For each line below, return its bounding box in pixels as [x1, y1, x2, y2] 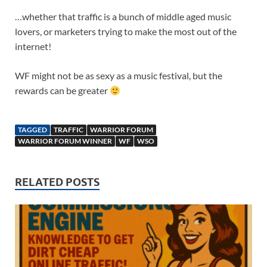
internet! [15, 41, 51, 52]
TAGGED [18, 125, 47, 135]
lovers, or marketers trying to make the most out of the [15, 26, 237, 38]
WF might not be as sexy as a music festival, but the [15, 70, 222, 82]
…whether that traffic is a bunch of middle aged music [15, 11, 231, 23]
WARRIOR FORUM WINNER [18, 136, 112, 146]
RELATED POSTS [15, 176, 100, 189]
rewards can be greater [15, 85, 110, 97]
